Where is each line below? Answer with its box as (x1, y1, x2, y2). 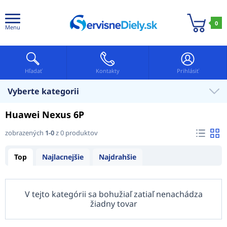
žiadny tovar (90, 198, 137, 209)
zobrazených (5, 128, 45, 137)
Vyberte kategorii (8, 86, 79, 97)
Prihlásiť (177, 66, 199, 74)
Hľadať (24, 66, 42, 74)
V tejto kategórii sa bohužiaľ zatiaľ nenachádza (24, 188, 203, 200)
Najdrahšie (99, 152, 136, 162)
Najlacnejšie (42, 152, 84, 162)
